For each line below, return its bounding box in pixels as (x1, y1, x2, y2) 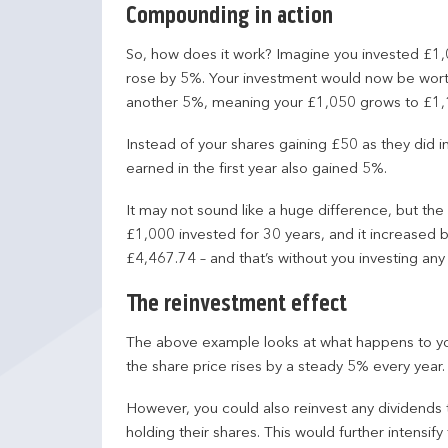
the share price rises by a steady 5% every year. (126, 359, 445, 375)
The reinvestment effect (126, 292, 347, 317)
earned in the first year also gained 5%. (126, 161, 387, 177)
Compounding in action (126, 4, 333, 29)
